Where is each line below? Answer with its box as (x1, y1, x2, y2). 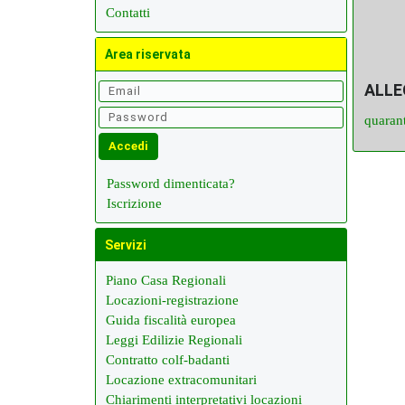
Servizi (105, 238, 146, 252)
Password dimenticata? (107, 176, 235, 191)
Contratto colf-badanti (106, 353, 230, 367)
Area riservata (105, 47, 191, 61)
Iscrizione (107, 196, 162, 211)
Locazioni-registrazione (106, 293, 239, 307)
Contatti (106, 5, 150, 20)
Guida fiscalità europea (106, 313, 236, 327)
